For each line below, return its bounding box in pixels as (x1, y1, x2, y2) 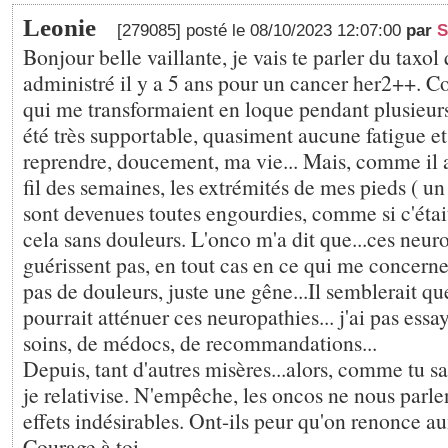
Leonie (23, 14, 96, 41)
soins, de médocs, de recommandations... (23, 328, 377, 357)
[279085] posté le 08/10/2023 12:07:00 (117, 21, 406, 40)
